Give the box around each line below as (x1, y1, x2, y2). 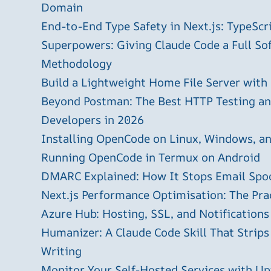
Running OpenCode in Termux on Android (41, 149, 260, 166)
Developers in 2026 (41, 112, 144, 128)
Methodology (41, 56, 112, 72)
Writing (41, 243, 82, 260)
